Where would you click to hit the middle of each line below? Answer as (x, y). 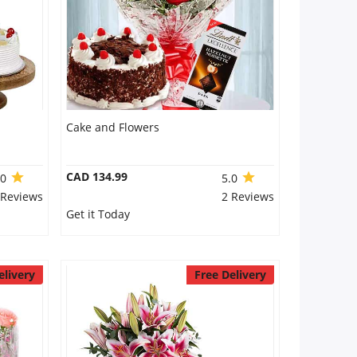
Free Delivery (230, 275)
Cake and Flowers (112, 127)
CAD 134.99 (96, 177)
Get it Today (98, 214)
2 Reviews (247, 196)
